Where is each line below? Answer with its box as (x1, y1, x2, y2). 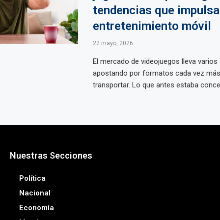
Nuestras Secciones (9, 150, 92, 161)
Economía (19, 203, 54, 212)
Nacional (19, 189, 51, 197)
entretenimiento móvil (92, 19, 211, 33)
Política (19, 174, 46, 183)
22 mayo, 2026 (92, 40, 133, 47)
